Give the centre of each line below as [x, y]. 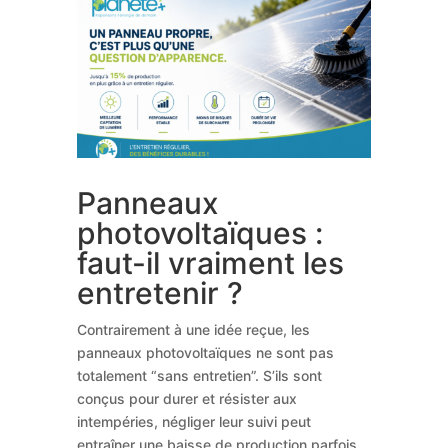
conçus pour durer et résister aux [186, 398]
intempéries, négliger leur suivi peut [193, 421]
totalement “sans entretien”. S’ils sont [199, 375]
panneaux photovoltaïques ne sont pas [205, 352]
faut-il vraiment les [210, 262]
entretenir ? [159, 292]
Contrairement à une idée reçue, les [193, 329]
